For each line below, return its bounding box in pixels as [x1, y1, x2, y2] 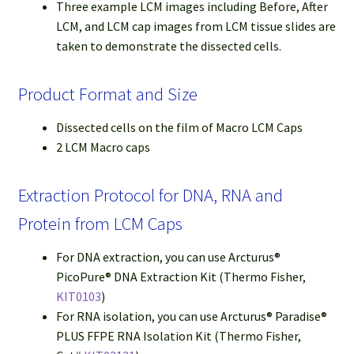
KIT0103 [55, 288, 101, 305]
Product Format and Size [17, 82, 198, 105]
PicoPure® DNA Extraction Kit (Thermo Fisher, [55, 269, 306, 285]
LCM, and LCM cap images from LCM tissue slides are [55, 17, 336, 34]
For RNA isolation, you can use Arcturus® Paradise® [55, 308, 327, 325]
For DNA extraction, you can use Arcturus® [55, 249, 281, 265]
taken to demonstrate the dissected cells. [55, 37, 281, 54]
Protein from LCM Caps [17, 213, 183, 235]
